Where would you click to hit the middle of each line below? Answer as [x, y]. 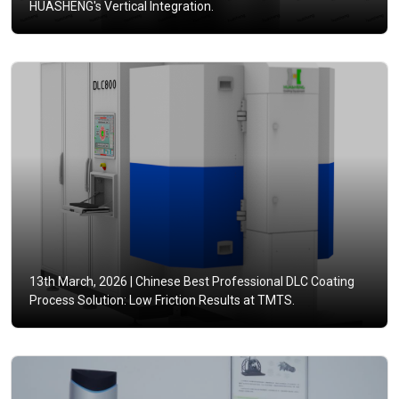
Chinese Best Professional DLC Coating [244, 282]
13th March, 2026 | [81, 282]
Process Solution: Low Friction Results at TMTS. [162, 301]
